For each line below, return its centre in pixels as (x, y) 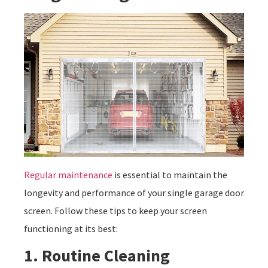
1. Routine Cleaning (97, 256)
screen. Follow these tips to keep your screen (115, 210)
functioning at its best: (71, 228)
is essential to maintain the (170, 174)
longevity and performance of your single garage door (134, 192)
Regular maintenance (68, 174)
